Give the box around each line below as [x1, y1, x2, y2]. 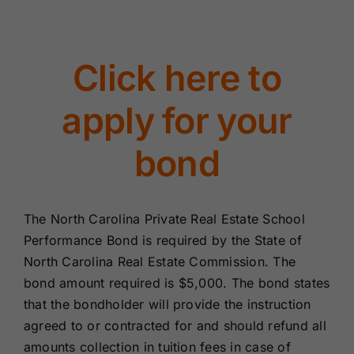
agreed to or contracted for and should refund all [23, 317, 326, 333]
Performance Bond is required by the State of [23, 232, 303, 248]
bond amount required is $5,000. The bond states [23, 274, 330, 291]
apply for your [62, 98, 292, 142]
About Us [21, 60, 86, 77]
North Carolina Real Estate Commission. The [23, 253, 296, 269]
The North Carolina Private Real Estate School [23, 210, 305, 227]
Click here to [72, 55, 282, 100]
